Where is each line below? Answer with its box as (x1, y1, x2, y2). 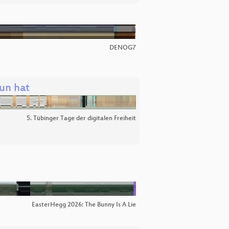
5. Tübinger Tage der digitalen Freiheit (27, 115, 136, 122)
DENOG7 (109, 44, 136, 52)
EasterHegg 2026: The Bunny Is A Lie (32, 201, 136, 209)
